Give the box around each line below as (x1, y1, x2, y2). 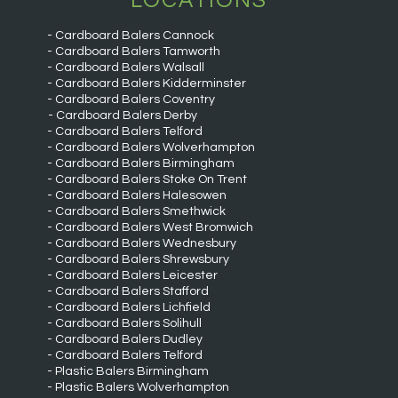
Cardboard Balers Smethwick (54, 205, 226, 218)
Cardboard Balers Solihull (54, 317, 202, 330)
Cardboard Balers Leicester (54, 269, 218, 282)
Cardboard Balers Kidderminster (54, 77, 246, 90)
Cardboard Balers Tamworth (54, 45, 220, 58)
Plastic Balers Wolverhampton (54, 381, 229, 394)
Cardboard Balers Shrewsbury (54, 253, 229, 266)
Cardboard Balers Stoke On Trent (54, 173, 247, 186)
